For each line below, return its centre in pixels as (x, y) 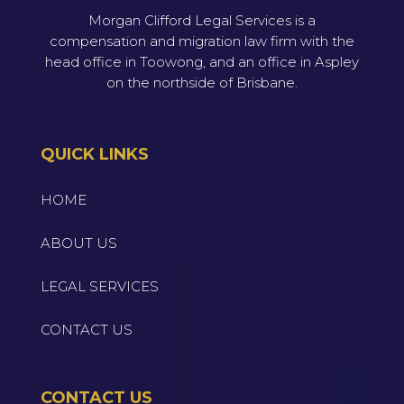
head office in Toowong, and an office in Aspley (202, 61)
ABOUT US (78, 243)
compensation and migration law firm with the (202, 41)
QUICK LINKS (94, 154)
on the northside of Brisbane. (202, 82)
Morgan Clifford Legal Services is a (202, 20)
